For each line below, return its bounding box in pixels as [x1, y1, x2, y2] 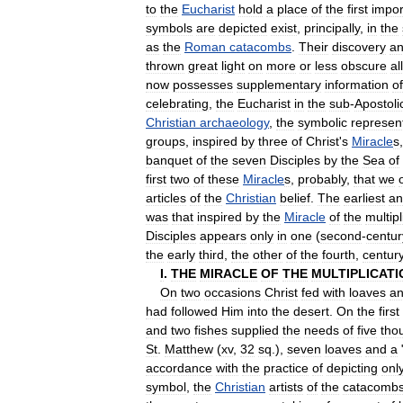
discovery [332, 39, 386, 54]
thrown [146, 58, 184, 73]
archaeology [200, 114, 269, 130]
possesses [173, 76, 233, 92]
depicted [219, 20, 267, 35]
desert [293, 303, 329, 318]
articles [146, 190, 186, 205]
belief [280, 190, 310, 205]
